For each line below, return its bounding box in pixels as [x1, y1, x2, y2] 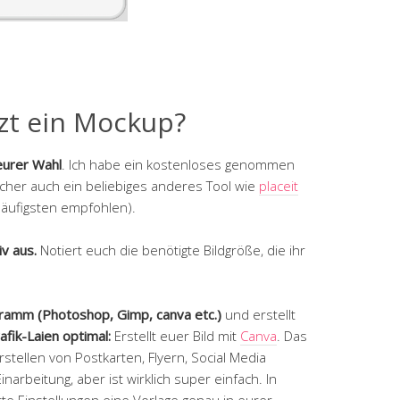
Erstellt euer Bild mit [111, 326, 240, 345]
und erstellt [225, 304, 296, 323]
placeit [259, 176, 298, 195]
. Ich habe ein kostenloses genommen [62, 154, 295, 173]
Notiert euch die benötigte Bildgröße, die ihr [40, 240, 305, 259]
